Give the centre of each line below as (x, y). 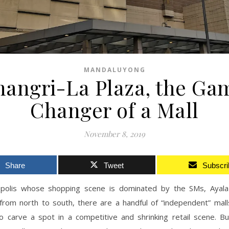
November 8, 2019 (114, 134)
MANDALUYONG (114, 70)
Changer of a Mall (114, 110)
